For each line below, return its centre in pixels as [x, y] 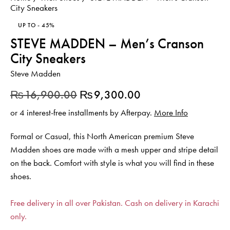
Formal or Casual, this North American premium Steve [102, 136]
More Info [171, 112]
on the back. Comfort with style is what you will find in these [112, 162]
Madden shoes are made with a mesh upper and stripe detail [114, 149]
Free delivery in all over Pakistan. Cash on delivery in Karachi [115, 203]
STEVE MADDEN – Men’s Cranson [107, 43]
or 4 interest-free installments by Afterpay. [82, 112]
